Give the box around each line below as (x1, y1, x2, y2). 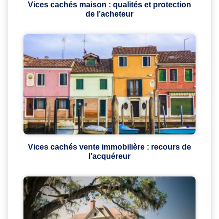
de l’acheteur (86, 9, 133, 18)
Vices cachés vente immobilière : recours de (28, 142, 191, 151)
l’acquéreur (88, 152, 131, 160)
